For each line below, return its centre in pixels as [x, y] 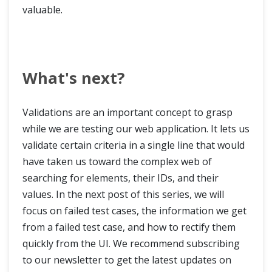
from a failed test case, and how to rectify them [129, 227]
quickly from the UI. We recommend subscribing [131, 244]
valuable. [42, 10]
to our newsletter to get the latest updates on [127, 260]
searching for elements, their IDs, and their [121, 178]
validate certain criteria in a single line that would [134, 145]
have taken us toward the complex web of [117, 162]
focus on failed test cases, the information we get [134, 211]
